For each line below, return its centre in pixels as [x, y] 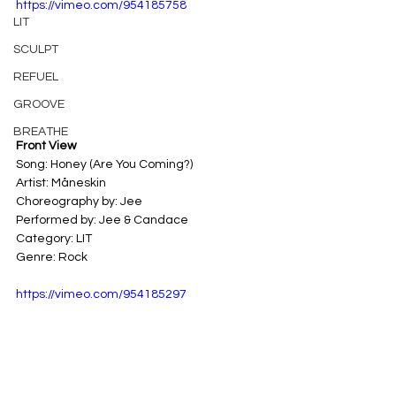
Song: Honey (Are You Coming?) [106, 165]
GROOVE [39, 104]
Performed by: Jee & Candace [102, 221]
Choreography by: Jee [80, 202]
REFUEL [36, 76]
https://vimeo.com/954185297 [101, 295]
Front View [46, 146]
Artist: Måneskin [62, 183]
